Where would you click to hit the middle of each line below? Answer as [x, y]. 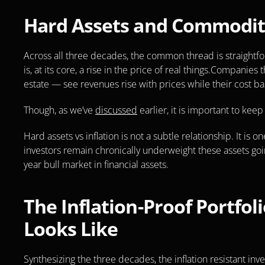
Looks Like [71, 229]
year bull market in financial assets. [96, 165]
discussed [116, 110]
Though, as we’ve [59, 110]
